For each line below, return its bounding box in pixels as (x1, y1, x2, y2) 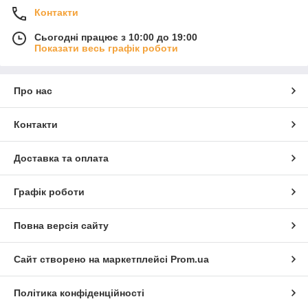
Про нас (14, 85, 52, 96)
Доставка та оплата (14, 153, 109, 164)
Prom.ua (170, 254, 209, 265)
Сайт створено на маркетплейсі (14, 254, 170, 265)
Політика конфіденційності (14, 287, 144, 298)
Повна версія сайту (14, 220, 109, 231)
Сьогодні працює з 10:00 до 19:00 (34, 32, 197, 43)
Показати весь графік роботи (34, 43, 178, 54)
